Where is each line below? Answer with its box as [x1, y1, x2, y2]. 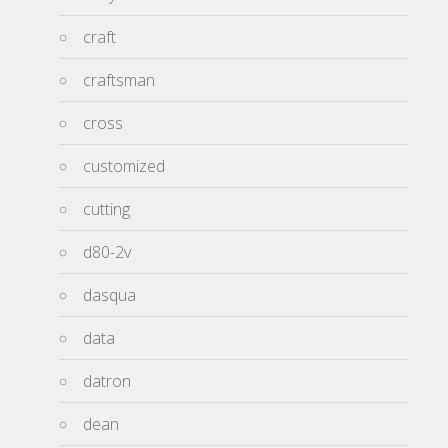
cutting [83, 198, 130, 220]
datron [83, 370, 131, 392]
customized [83, 155, 165, 177]
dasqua [83, 284, 136, 306]
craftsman [83, 69, 155, 91]
